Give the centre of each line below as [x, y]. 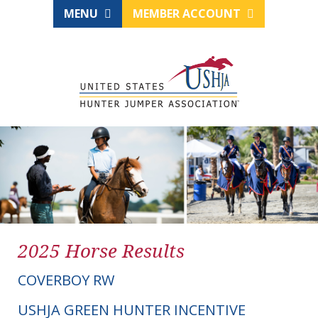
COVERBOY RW [66, 280]
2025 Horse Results [101, 251]
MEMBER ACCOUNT [188, 13]
